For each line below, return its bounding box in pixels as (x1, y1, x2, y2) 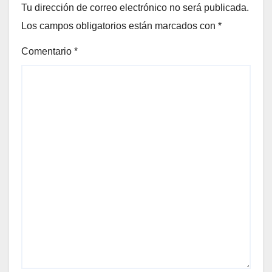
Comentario (21, 46, 74, 57)
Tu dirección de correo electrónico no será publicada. (21, 2, 249, 13)
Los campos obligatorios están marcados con (21, 20, 218, 31)
